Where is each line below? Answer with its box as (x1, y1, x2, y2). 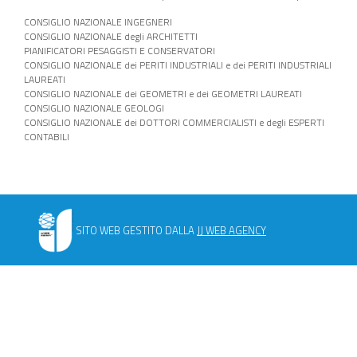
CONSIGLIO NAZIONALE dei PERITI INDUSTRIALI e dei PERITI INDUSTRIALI (24, 57, 331, 73)
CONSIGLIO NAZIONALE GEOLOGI (24, 100, 164, 116)
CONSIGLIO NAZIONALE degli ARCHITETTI (24, 29, 198, 45)
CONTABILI (24, 129, 69, 145)
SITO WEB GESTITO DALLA (76, 222, 197, 238)
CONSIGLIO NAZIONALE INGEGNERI (24, 14, 172, 30)
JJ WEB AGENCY (197, 222, 266, 238)
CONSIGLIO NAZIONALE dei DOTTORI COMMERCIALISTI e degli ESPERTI (24, 115, 324, 131)
